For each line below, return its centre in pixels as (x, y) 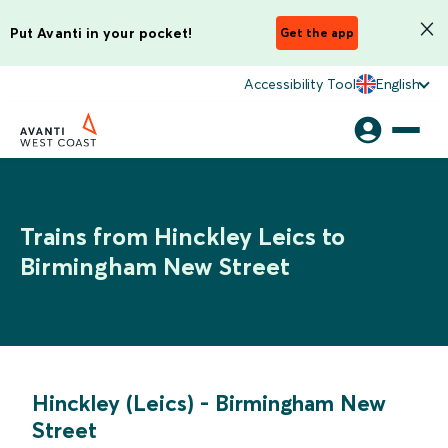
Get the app (317, 32)
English (397, 84)
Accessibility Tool (300, 84)
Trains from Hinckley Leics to (182, 236)
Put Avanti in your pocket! (101, 32)
